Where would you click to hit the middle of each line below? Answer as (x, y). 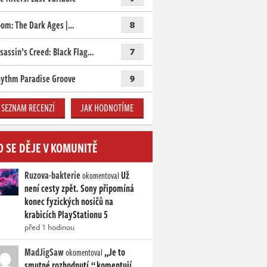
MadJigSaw (44, 252)
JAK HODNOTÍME (107, 108)
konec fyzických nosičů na (69, 202)
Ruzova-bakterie (52, 176)
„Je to (115, 252)
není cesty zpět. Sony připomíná (79, 189)
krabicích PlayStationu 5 (66, 215)
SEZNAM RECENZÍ (28, 108)
